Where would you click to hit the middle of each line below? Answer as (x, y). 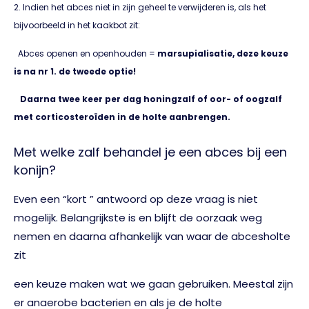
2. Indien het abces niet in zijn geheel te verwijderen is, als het (140, 8)
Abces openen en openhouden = (86, 53)
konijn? (35, 170)
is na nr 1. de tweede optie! (75, 71)
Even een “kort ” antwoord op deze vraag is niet (136, 199)
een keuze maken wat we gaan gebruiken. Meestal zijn (153, 283)
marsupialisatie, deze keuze (223, 53)
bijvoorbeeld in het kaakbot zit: (77, 26)
